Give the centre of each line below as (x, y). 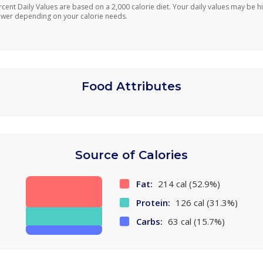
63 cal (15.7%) (195, 221)
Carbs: (149, 221)
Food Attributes (131, 86)
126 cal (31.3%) (205, 203)
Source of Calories (131, 155)
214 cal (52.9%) (188, 184)
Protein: (153, 203)
